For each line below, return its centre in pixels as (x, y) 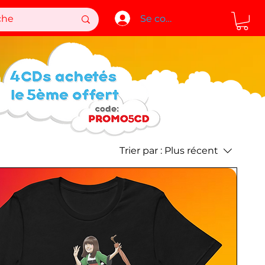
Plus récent (192, 151)
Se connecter (172, 18)
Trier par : (141, 151)
